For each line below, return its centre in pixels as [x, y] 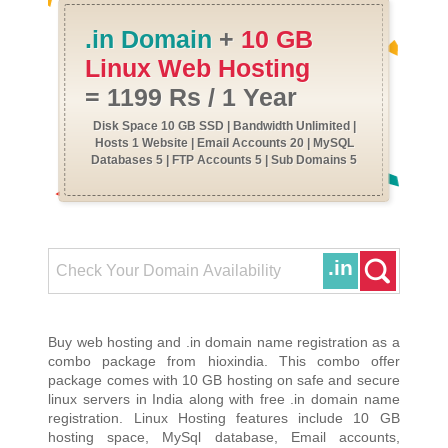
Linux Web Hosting [198, 68]
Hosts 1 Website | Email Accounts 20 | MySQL [224, 143]
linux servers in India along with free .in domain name [224, 399]
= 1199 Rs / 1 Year [191, 97]
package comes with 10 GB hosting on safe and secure [224, 380]
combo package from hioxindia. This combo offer [224, 361]
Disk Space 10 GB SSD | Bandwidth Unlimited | [224, 126]
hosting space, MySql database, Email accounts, [224, 437]
